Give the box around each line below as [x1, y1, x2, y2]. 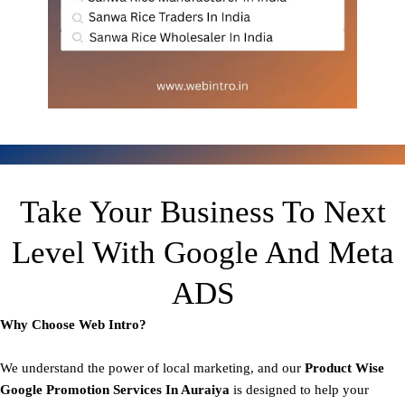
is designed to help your [233, 382, 369, 398]
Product [305, 361, 355, 376]
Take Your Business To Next [19, 194, 386, 231]
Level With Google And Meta [11, 235, 394, 271]
